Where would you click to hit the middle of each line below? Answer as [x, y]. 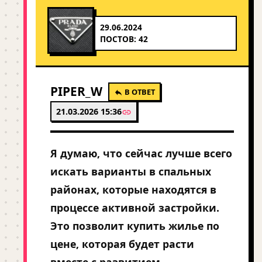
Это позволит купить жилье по [135, 226]
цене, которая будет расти [122, 244]
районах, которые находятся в [133, 189]
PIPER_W [76, 91]
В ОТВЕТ [139, 92]
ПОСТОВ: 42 [124, 39]
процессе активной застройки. [135, 208]
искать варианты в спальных [131, 171]
